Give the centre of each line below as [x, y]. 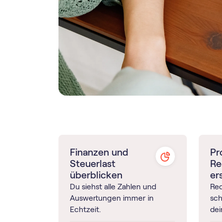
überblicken [96, 175]
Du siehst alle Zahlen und [113, 186]
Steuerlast [93, 163]
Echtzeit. [86, 209]
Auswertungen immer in [112, 198]
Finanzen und [99, 152]
